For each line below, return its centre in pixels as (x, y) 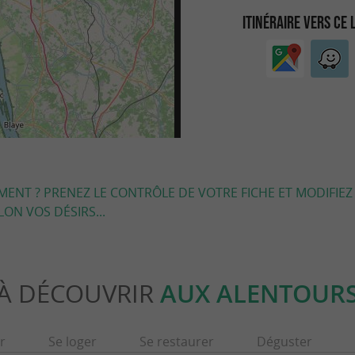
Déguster (284, 342)
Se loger (72, 342)
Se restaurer (176, 342)
